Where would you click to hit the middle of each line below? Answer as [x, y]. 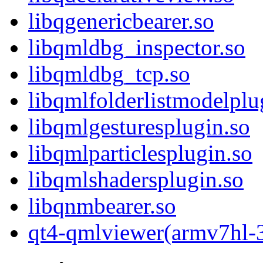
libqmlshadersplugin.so [136, 180]
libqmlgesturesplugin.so [139, 127]
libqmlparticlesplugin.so [140, 153]
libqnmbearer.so [102, 206]
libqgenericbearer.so [121, 21]
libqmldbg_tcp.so [109, 74]
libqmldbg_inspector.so [137, 48]
